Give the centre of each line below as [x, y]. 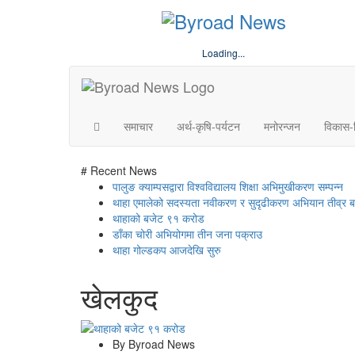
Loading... [223, 52]
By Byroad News [154, 344]
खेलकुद [119, 296]
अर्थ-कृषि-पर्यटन [208, 126]
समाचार [138, 126]
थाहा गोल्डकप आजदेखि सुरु [167, 249]
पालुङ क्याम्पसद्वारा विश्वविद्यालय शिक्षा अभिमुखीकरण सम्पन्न [228, 186]
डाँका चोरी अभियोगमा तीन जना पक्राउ [187, 233]
